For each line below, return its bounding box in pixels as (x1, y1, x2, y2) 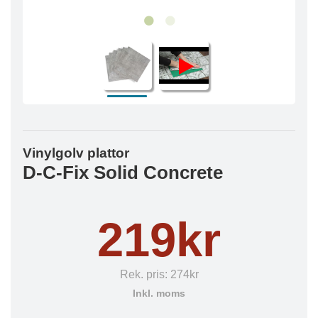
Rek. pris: (119, 268, 170, 280)
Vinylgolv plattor (23, 146, 129, 160)
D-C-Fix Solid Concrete (23, 163, 223, 182)
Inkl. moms (133, 288, 185, 299)
